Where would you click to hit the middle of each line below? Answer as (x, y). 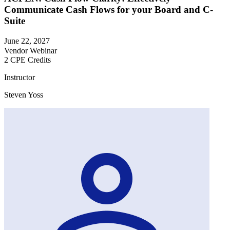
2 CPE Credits (27, 60)
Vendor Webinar (31, 50)
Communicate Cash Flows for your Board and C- (109, 9)
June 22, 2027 (27, 41)
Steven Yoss (24, 94)
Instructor (20, 77)
